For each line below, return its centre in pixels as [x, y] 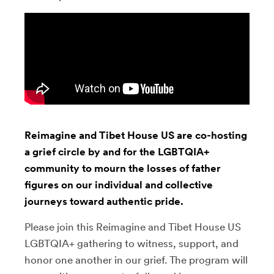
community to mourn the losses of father [123, 168]
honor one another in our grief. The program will [136, 260]
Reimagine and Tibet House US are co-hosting [136, 135]
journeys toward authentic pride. [104, 201]
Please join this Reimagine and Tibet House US [133, 227]
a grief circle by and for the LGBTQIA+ [117, 152]
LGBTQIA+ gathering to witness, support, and [131, 243]
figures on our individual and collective [119, 185]
